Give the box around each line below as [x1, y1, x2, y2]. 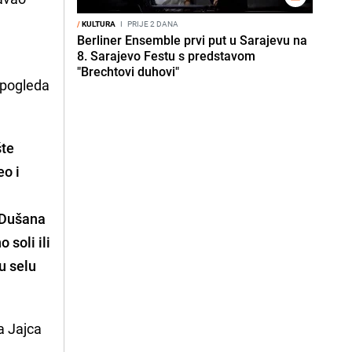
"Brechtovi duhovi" [77, 63, 179, 80]
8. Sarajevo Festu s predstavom [77, 47, 255, 64]
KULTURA [80, 18, 115, 29]
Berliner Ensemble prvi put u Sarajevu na [77, 31, 307, 49]
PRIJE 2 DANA [126, 18, 178, 29]
